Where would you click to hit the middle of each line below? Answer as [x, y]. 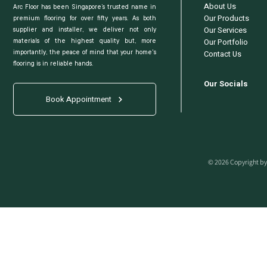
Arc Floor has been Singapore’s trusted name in [85, 7]
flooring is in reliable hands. [53, 64]
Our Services [225, 30]
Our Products [226, 18]
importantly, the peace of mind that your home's [85, 53]
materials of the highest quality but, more [85, 41]
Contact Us [223, 54]
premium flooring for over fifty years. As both [85, 19]
